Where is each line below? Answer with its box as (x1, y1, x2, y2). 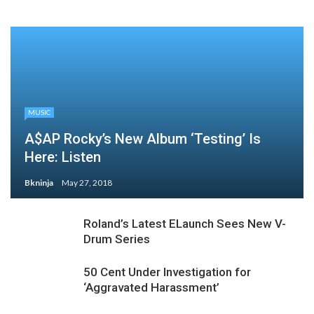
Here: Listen (25, 149, 101, 165)
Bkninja (25, 177, 53, 188)
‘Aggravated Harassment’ (83, 280, 219, 294)
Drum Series (83, 232, 150, 246)
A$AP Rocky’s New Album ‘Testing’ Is (25, 130, 261, 147)
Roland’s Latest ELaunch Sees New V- (83, 217, 286, 231)
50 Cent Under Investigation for (83, 265, 251, 279)
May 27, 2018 (62, 177, 112, 188)
